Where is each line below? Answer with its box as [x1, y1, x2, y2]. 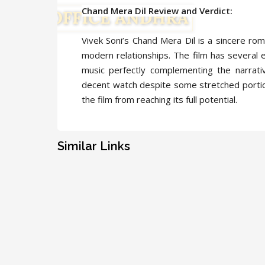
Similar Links [57, 139, 130, 153]
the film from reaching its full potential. [82, 93, 237, 105]
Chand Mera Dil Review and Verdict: [82, 5, 232, 17]
